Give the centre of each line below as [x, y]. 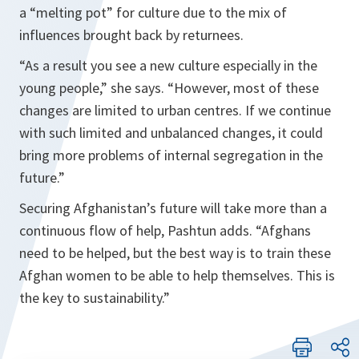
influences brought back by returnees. [131, 35]
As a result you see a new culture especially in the [171, 65]
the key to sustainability [91, 298]
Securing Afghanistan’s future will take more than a [173, 208]
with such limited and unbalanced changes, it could [171, 133]
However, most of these [246, 88]
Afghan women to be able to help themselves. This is [177, 275]
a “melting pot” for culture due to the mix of [153, 12]
